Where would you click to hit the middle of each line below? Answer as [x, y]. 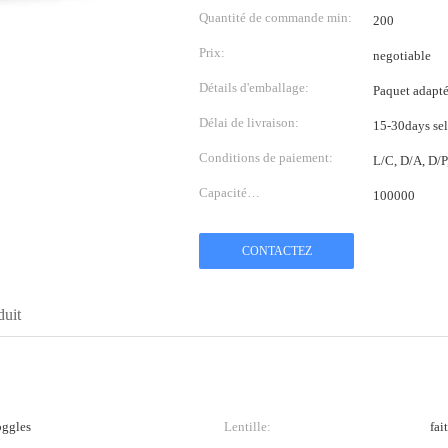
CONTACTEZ [276, 251]
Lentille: [247, 426]
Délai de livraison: [249, 122]
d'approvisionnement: [258, 222]
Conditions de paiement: [266, 157]
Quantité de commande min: [275, 17]
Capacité [223, 192]
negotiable [402, 55]
